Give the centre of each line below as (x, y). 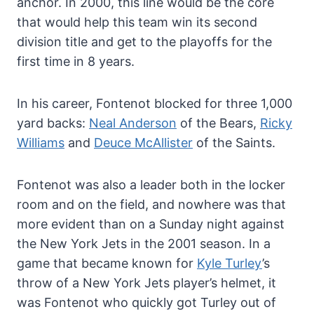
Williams (41, 142)
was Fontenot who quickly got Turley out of (146, 302)
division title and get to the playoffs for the (144, 41)
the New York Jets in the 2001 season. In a (144, 243)
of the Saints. (234, 142)
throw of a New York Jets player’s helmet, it (146, 282)
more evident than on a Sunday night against (151, 224)
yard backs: (53, 123)
